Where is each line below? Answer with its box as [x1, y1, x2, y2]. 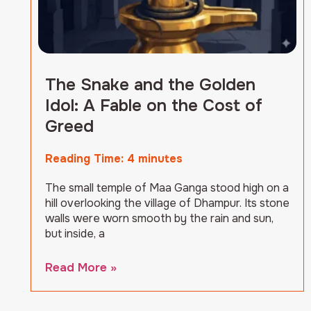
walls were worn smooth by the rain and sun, [45, 211, 274, 226]
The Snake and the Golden [45, 74, 255, 96]
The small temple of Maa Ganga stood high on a [45, 180, 289, 196]
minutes [138, 151, 183, 167]
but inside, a [45, 226, 105, 242]
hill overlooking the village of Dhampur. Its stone [45, 196, 289, 211]
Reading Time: [45, 151, 127, 167]
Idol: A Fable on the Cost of [45, 95, 262, 117]
